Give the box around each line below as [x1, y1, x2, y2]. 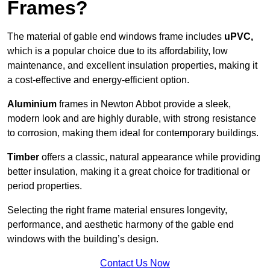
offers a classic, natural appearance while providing [39, 152, 260, 163]
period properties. [7, 181, 82, 192]
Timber [7, 152, 39, 163]
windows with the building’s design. [7, 234, 159, 245]
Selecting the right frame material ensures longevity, [7, 205, 227, 216]
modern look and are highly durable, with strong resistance [7, 113, 256, 124]
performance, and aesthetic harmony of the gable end [7, 219, 234, 230]
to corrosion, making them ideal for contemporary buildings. [7, 128, 259, 139]
